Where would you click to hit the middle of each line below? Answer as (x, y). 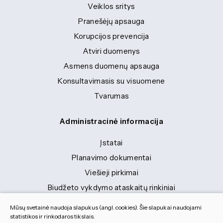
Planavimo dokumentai (111, 158)
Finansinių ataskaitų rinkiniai (111, 202)
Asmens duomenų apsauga (111, 66)
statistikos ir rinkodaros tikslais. (53, 217)
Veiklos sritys (111, 6)
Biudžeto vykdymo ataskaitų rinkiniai (111, 187)
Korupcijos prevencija (111, 36)
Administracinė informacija (111, 121)
